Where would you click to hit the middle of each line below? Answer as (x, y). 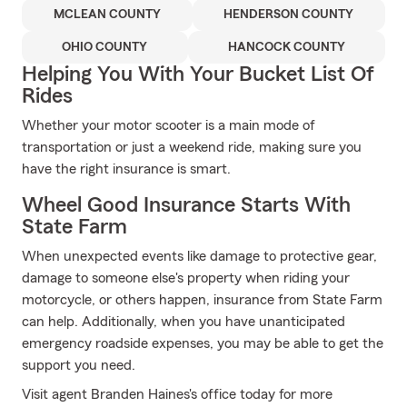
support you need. (79, 365)
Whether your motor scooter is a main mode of (169, 125)
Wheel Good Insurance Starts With (186, 205)
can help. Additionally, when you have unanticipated (184, 322)
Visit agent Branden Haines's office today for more (177, 394)
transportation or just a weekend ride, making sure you (192, 147)
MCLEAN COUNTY (107, 15)
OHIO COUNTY (105, 47)
